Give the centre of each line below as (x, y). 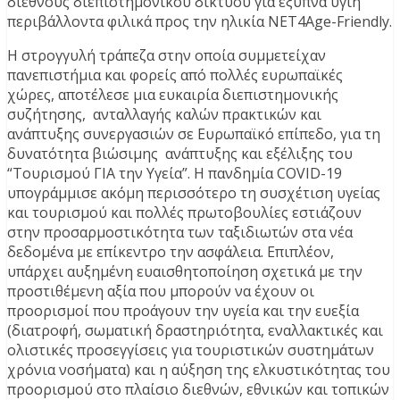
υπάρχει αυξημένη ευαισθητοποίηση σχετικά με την (185, 272)
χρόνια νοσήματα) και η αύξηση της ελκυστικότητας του (199, 370)
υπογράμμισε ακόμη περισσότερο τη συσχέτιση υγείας (194, 193)
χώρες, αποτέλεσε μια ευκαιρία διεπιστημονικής (173, 95)
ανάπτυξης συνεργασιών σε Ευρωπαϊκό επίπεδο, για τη (194, 134)
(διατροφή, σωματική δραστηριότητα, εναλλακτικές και (195, 331)
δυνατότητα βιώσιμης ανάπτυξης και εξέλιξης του (180, 154)
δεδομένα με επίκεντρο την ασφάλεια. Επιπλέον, (171, 252)
